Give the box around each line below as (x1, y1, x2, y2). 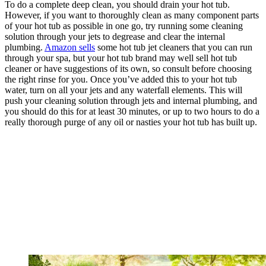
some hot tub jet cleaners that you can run (95, 42, 252, 52)
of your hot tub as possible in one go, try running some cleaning (5, 20, 243, 31)
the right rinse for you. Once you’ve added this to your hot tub (5, 74, 237, 84)
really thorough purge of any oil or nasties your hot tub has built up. (5, 116, 259, 127)
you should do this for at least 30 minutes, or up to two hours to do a (5, 106, 259, 116)
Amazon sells (45, 42, 95, 52)
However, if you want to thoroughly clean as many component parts (5, 9, 259, 20)
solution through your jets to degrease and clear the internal (5, 31, 225, 42)
